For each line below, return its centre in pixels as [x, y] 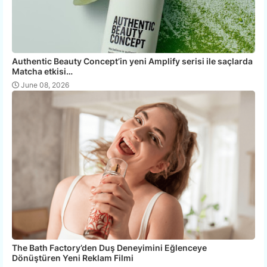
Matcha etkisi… [42, 72]
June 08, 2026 [45, 85]
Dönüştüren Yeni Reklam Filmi [73, 258]
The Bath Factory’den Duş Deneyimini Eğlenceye [109, 248]
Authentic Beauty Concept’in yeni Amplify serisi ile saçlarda [132, 61]
